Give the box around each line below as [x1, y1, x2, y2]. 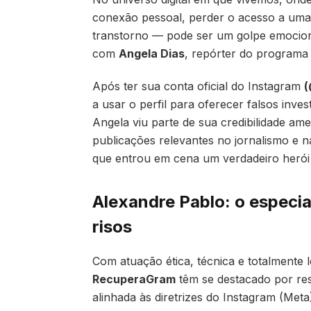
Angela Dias [119, 47, 185, 60]
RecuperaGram [92, 272, 176, 287]
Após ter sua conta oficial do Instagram [92, 78, 304, 93]
